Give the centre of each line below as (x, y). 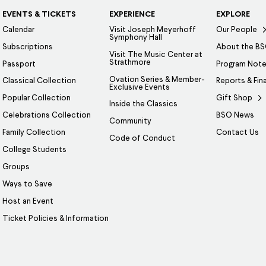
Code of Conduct (142, 139)
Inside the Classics (144, 104)
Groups (16, 167)
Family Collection (34, 133)
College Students (35, 150)
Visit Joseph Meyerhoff (153, 30)
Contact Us (238, 133)
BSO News (235, 116)
